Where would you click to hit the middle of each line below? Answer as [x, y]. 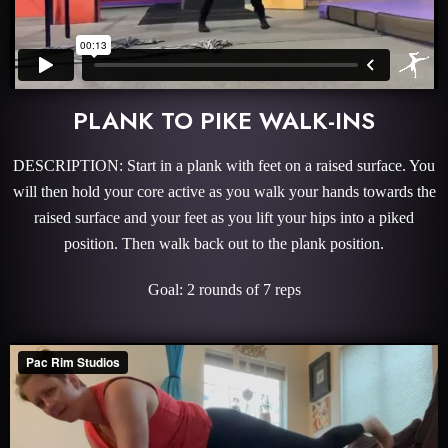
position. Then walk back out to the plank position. [224, 243]
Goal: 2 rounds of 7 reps [224, 289]
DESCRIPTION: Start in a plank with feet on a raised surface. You [224, 165]
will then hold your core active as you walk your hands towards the [224, 191]
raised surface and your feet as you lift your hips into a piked [224, 217]
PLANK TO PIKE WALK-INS [224, 120]
